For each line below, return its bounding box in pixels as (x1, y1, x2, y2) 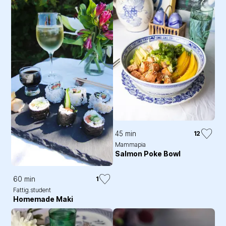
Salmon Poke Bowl (115, 149, 181, 158)
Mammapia (115, 140, 146, 148)
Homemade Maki (13, 194, 74, 203)
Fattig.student (13, 186, 51, 194)
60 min (13, 174, 36, 183)
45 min (115, 129, 136, 138)
